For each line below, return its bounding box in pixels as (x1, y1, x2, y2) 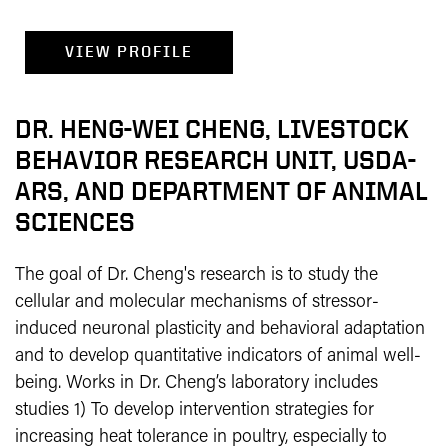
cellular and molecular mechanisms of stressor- (15, 293, 379, 312)
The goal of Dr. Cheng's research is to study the (15, 266, 378, 285)
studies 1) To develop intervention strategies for (15, 401, 374, 420)
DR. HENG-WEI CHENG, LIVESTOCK (15, 115, 409, 143)
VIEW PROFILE (65, 42, 193, 61)
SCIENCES (15, 208, 135, 236)
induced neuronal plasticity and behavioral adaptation (15, 320, 425, 339)
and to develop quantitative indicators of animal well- (15, 347, 421, 366)
